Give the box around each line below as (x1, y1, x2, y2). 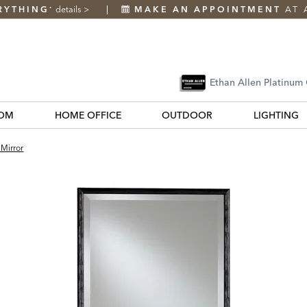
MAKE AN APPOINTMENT (134, 4, 281, 14)
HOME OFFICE (54, 108, 121, 121)
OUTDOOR (162, 108, 213, 121)
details (55, 4, 84, 14)
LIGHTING (253, 108, 299, 121)
